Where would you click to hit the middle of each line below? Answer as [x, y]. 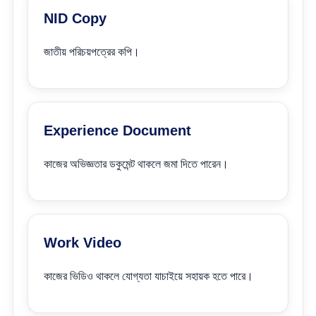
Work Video [83, 243]
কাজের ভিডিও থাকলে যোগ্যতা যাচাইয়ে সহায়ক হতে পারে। [148, 276]
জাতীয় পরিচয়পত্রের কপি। [92, 52]
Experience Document [117, 130]
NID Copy [75, 18]
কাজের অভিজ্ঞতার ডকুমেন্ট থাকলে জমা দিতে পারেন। [136, 164]
